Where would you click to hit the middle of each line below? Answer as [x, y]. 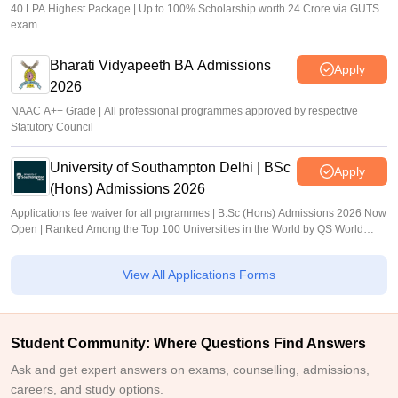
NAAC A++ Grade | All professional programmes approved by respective [184, 111]
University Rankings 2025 [73, 246]
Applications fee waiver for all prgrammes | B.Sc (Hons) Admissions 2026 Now [199, 214]
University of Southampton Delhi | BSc [170, 168]
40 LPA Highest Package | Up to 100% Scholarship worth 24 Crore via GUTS [195, 9]
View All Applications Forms [199, 275]
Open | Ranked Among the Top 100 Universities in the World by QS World [187, 230]
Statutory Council [52, 127]
